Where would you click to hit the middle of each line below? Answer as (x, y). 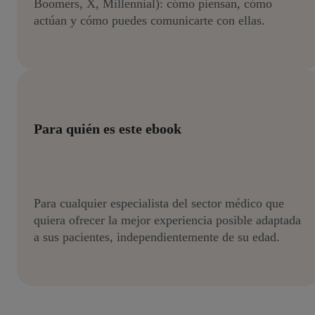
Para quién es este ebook (108, 129)
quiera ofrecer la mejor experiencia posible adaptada (167, 220)
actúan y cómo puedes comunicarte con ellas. (149, 21)
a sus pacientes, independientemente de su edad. (157, 237)
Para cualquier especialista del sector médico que (159, 203)
